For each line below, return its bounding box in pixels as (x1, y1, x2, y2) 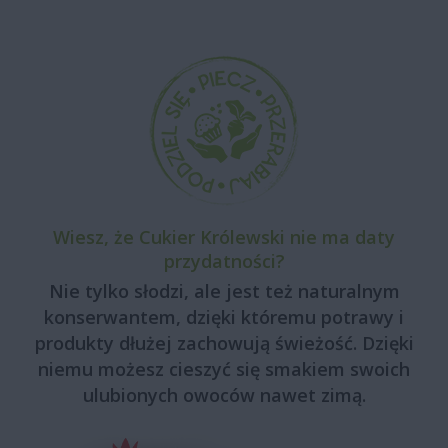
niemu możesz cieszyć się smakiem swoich (38, 356, 410, 381)
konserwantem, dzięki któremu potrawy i (44, 304, 404, 329)
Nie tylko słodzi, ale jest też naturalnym (48, 278, 400, 303)
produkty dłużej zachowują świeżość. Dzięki (34, 330, 414, 355)
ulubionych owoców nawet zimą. (82, 382, 366, 407)
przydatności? (163, 248, 285, 273)
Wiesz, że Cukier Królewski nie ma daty (53, 224, 395, 249)
